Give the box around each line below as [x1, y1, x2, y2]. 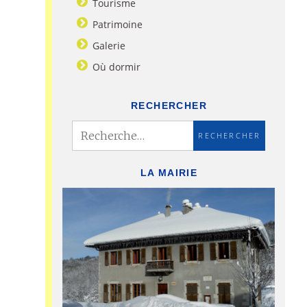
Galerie [93, 38, 126, 52]
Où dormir [93, 60, 141, 73]
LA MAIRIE [140, 167, 198, 178]
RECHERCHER [130, 99, 207, 111]
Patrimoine [93, 17, 143, 31]
